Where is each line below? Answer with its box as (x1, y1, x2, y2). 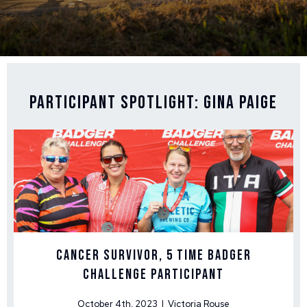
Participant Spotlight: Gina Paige (29, 92, 278, 114)
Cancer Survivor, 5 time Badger (56, 247, 251, 264)
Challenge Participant (83, 267, 224, 283)
